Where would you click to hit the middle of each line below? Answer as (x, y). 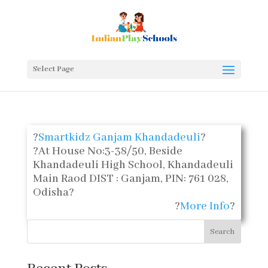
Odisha (51, 193)
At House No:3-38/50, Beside (110, 151)
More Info (205, 206)
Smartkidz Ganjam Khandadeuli (119, 138)
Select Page (53, 69)
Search (223, 232)
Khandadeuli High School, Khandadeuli (133, 165)
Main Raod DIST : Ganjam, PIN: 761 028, (130, 179)
